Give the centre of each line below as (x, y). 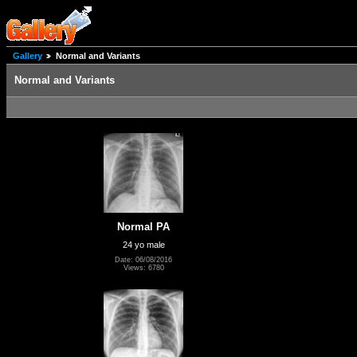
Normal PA (143, 226)
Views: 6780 (143, 268)
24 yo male (143, 244)
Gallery (27, 56)
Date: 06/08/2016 (143, 260)
